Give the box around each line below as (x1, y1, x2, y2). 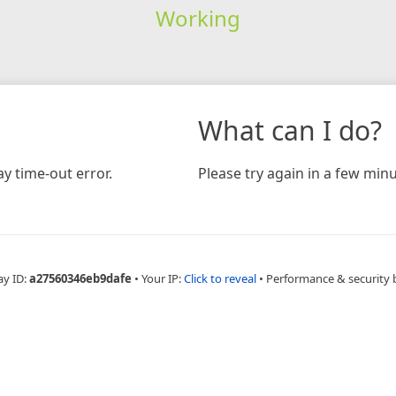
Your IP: (141, 270, 184, 286)
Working (155, 3, 240, 33)
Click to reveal (184, 270, 256, 286)
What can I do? (198, 111, 382, 148)
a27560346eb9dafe (29, 270, 132, 286)
